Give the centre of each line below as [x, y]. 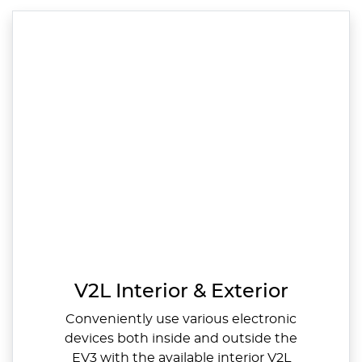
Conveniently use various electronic [181, 319]
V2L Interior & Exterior [181, 291]
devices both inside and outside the [181, 338]
